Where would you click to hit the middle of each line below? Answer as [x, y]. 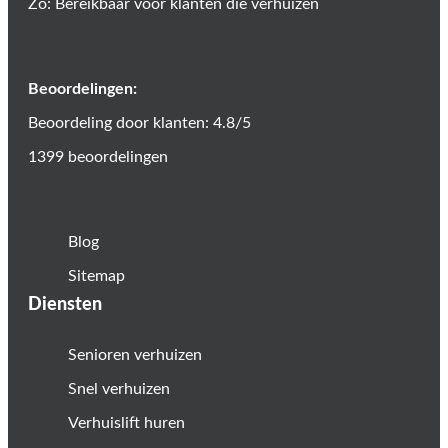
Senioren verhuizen [135, 354]
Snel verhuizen [119, 388]
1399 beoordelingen [98, 156]
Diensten [65, 304]
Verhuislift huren [126, 422]
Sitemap [96, 275]
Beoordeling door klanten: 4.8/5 [139, 122]
